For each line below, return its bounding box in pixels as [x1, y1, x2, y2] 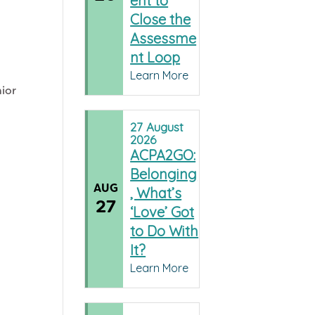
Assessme [130, 30, 197, 48]
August [146, 120, 184, 135]
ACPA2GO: [130, 146, 196, 165]
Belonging [130, 165, 198, 184]
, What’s [130, 184, 182, 202]
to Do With [130, 222, 199, 240]
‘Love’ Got [130, 203, 195, 221]
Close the [130, 11, 191, 29]
